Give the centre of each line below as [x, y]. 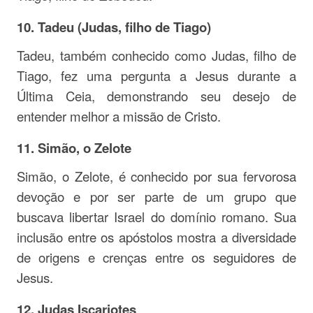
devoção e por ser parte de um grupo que [156, 196]
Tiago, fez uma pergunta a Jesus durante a [156, 75]
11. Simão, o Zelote [74, 148]
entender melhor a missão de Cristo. [119, 116]
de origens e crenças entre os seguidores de [156, 257]
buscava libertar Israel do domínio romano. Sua [156, 217]
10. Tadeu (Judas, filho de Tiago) [114, 27]
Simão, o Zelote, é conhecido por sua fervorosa [156, 176]
